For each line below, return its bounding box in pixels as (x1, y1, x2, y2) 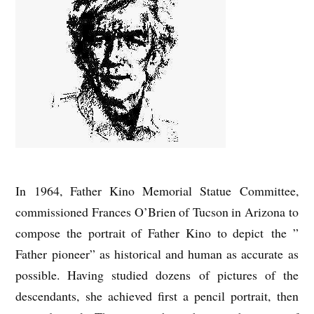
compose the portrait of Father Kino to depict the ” (15, 224, 299, 242)
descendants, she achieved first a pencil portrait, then (15, 287, 299, 305)
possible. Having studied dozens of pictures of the (15, 266, 299, 284)
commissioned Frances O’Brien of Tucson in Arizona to (15, 203, 299, 221)
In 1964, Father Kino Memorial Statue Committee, (15, 182, 299, 200)
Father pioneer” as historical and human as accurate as (15, 245, 299, 263)
